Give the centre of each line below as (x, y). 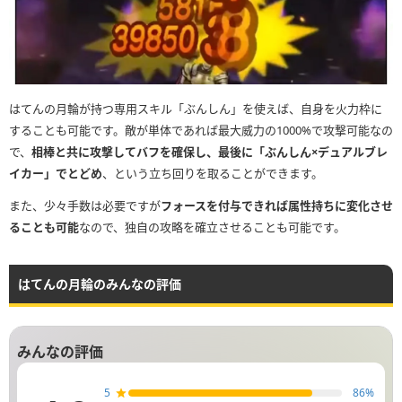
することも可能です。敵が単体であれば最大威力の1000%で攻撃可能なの (201, 130)
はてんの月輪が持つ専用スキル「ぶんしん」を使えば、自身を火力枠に (196, 108)
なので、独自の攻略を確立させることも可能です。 (212, 227)
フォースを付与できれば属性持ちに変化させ (277, 205)
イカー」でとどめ (56, 173)
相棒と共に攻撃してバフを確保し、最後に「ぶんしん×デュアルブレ (210, 151)
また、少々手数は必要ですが (85, 205)
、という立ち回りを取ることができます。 (213, 173)
